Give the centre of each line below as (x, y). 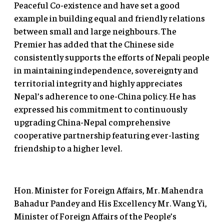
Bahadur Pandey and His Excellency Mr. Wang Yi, (110, 203)
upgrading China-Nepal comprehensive (92, 122)
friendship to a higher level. (68, 148)
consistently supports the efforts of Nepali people (112, 57)
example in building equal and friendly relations (109, 18)
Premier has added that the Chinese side (94, 44)
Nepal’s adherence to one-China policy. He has (105, 96)
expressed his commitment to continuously (100, 109)
